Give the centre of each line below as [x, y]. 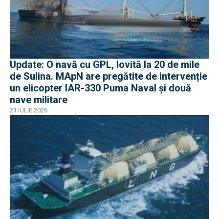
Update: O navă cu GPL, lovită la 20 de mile [105, 64]
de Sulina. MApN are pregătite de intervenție [109, 76]
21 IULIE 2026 [29, 110]
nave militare [39, 99]
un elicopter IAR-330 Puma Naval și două [100, 88]
